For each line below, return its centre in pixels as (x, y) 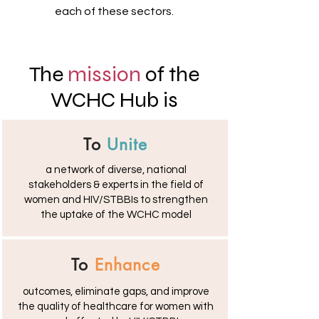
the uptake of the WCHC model (116, 215)
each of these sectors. (114, 11)
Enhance (127, 265)
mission (104, 74)
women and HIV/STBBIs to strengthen (116, 200)
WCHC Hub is (114, 100)
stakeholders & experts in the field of (116, 185)
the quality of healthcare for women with (116, 307)
